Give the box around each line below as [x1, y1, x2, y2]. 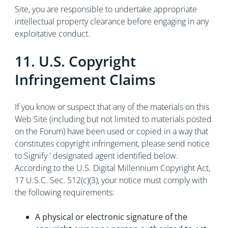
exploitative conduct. [14, 28, 90, 39]
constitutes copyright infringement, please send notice [14, 138, 210, 149]
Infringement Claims [14, 70, 156, 89]
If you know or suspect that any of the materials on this [14, 101, 209, 112]
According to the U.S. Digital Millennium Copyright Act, [14, 162, 210, 174]
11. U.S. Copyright [14, 51, 136, 71]
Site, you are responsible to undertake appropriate [14, 4, 197, 15]
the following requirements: [14, 187, 115, 198]
